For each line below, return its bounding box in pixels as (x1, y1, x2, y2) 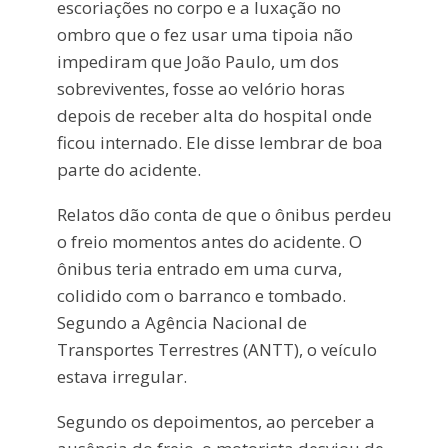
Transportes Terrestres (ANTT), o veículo (56, 338, 377, 362)
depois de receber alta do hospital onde (56, 104, 372, 128)
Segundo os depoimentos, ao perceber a (56, 409, 375, 433)
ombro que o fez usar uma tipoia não (56, 23, 353, 47)
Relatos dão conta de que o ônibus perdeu (56, 203, 392, 227)
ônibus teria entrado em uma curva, (56, 257, 342, 281)
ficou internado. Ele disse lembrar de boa (56, 131, 383, 155)
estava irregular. (56, 365, 187, 389)
